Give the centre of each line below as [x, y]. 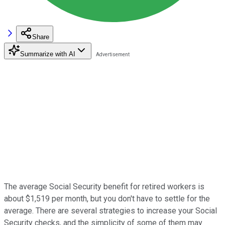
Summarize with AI [48, 54]
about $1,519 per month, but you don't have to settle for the [107, 198]
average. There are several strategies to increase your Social [110, 210]
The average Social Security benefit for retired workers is [104, 186]
